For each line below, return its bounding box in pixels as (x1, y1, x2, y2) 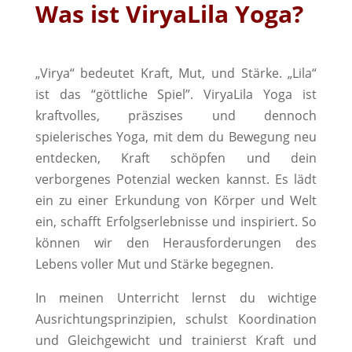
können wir (35, 234, 112, 251)
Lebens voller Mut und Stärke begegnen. (35, 255, 273, 273)
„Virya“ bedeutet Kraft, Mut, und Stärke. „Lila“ (35, 64, 317, 82)
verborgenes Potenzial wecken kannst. (35, 170, 269, 188)
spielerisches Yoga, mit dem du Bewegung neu (35, 128, 317, 145)
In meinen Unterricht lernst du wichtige (35, 289, 317, 306)
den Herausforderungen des (112, 234, 317, 251)
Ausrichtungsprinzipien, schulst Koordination (35, 310, 317, 328)
